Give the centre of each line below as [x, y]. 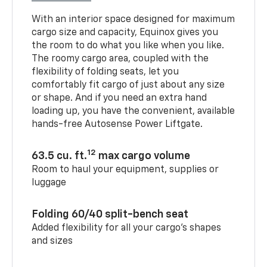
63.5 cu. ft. [60, 156]
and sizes [52, 241]
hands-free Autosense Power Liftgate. [117, 124]
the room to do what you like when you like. [128, 46]
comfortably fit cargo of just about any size [128, 85]
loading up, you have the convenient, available [133, 111]
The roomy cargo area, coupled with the [120, 59]
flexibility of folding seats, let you [105, 72]
